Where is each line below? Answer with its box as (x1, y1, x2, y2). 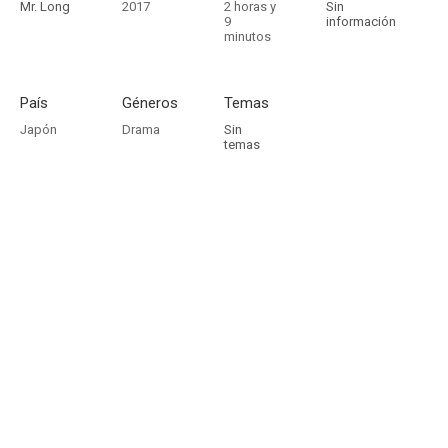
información (326, 14, 396, 29)
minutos (224, 29, 271, 44)
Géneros (122, 94, 178, 112)
